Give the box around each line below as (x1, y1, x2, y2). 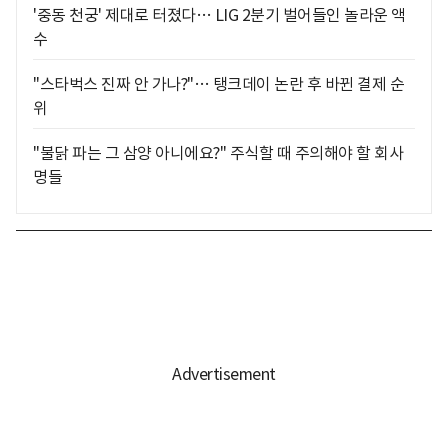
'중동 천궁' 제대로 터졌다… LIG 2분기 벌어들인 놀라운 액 (33, 4, 406, 25)
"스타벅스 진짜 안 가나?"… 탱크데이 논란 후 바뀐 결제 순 (33, 73, 404, 94)
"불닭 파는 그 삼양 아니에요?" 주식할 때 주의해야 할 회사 (33, 142, 403, 163)
